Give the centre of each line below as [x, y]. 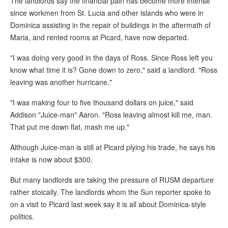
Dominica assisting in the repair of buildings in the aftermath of [110, 25]
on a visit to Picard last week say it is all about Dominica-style [108, 204]
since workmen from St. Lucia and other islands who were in [107, 13]
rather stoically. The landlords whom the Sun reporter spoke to [110, 192]
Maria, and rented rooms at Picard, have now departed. [99, 37]
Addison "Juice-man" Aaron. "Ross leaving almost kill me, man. [111, 115]
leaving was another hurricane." [61, 82]
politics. [22, 217]
